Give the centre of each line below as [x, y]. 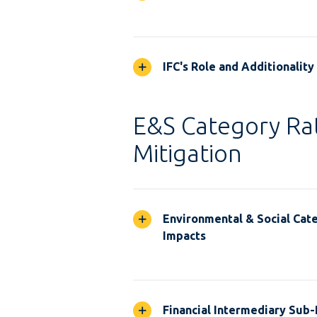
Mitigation [188, 153]
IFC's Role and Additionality [238, 67]
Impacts [184, 236]
